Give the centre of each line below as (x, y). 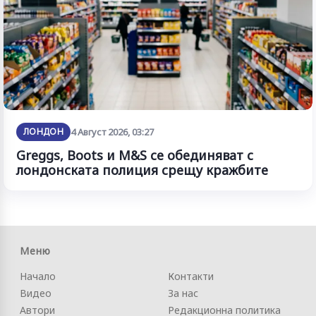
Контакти (191, 276)
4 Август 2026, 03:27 (113, 132)
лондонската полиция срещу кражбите (142, 170)
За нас (183, 293)
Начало (38, 276)
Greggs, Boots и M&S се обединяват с (135, 155)
